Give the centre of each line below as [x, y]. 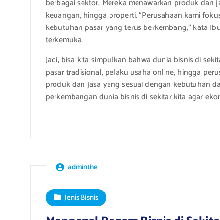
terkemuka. [65, 40]
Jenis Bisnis [82, 197]
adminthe [83, 167]
